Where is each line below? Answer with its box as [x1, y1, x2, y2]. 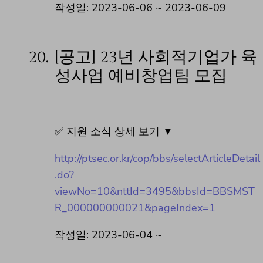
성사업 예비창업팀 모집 [55, 66, 227, 86]
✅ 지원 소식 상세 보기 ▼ [55, 124, 173, 139]
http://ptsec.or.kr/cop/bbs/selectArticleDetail [55, 151, 260, 166]
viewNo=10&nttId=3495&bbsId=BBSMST [55, 184, 255, 199]
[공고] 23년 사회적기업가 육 [55, 48, 257, 68]
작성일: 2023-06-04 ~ [55, 228, 162, 242]
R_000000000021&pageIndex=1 [55, 201, 215, 215]
